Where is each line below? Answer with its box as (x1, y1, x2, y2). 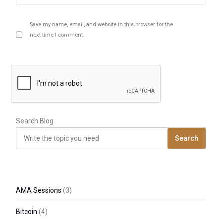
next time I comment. (30, 32, 85, 39)
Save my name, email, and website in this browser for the (30, 21, 173, 28)
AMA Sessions (16, 186, 62, 195)
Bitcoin (16, 208, 38, 216)
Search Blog (16, 117, 54, 125)
